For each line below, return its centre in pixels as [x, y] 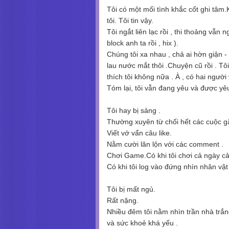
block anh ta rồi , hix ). [144, 43]
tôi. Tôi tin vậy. [130, 20]
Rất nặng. [123, 200]
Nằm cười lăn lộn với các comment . [165, 144]
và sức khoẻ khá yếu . [142, 223]
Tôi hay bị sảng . [134, 110]
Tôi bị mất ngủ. [131, 189]
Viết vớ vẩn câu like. [139, 133]
